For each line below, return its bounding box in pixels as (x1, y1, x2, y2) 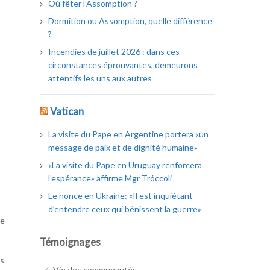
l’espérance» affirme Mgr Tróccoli (48, 172, 172, 183)
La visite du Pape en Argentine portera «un (48, 128, 209, 139)
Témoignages (40, 236, 101, 249)
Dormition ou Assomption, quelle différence (48, 15, 213, 26)
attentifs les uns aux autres (48, 72, 152, 83)
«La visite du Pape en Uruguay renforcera (48, 159, 202, 170)
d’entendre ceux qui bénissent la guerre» (48, 203, 202, 214)
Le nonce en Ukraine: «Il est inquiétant (48, 190, 193, 201)
